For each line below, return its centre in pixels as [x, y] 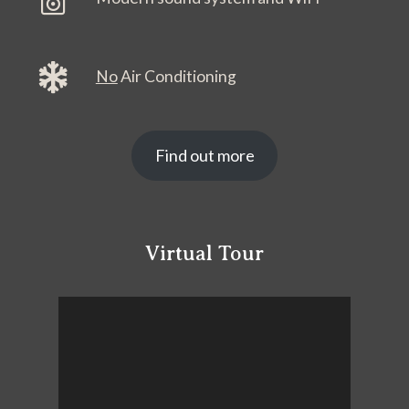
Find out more [204, 155]
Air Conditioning [177, 76]
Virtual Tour [204, 253]
